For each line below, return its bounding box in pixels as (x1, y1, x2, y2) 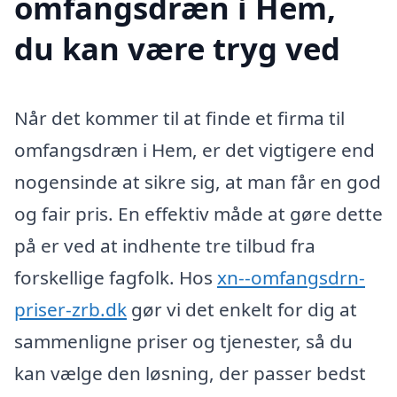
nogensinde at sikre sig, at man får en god (14, 169, 381, 195)
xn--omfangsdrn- (217, 265, 365, 291)
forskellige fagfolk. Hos (14, 265, 217, 291)
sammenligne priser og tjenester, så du (14, 329, 353, 354)
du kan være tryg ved (14, 27, 340, 70)
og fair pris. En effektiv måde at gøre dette (14, 201, 383, 227)
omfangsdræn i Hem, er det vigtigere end (14, 137, 375, 163)
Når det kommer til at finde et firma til (14, 105, 345, 131)
